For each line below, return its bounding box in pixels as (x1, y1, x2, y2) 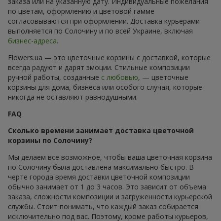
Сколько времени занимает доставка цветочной (8, 125, 194, 135)
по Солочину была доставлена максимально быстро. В (8, 162, 194, 172)
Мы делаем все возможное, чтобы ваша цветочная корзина (8, 152, 212, 162)
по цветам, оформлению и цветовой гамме (8, 6, 154, 16)
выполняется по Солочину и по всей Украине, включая (8, 26, 193, 36)
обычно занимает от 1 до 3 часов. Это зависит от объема (8, 182, 206, 191)
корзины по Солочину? (8, 135, 92, 145)
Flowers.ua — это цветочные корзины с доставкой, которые (8, 52, 211, 62)
